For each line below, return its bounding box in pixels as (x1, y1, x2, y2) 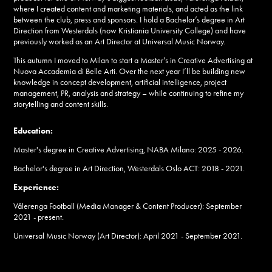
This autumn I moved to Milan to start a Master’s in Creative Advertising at (13, 55, 253, 66)
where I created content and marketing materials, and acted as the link (13, 4, 243, 14)
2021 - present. (13, 212, 64, 222)
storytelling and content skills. (13, 99, 109, 109)
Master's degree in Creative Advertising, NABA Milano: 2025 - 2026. (13, 144, 244, 155)
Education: (13, 126, 55, 136)
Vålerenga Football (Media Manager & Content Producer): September (13, 201, 242, 211)
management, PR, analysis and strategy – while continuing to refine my (13, 88, 244, 98)
